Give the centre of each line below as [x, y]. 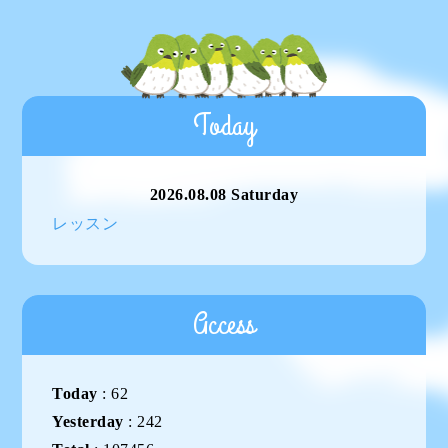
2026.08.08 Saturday [224, 194]
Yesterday [88, 421]
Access [224, 324]
